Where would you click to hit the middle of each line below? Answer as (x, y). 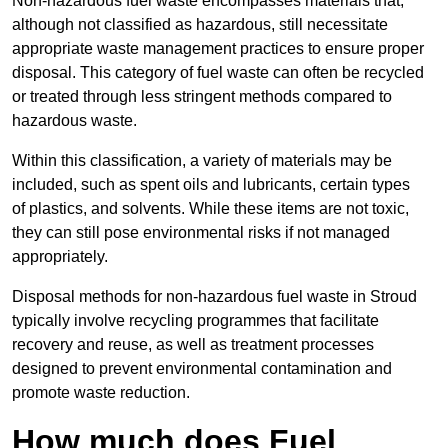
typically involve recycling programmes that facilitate (195, 321)
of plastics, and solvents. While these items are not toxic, (210, 209)
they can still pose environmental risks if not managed (201, 233)
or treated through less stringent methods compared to (202, 97)
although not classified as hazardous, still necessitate (200, 25)
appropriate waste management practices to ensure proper (218, 49)
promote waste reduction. (101, 393)
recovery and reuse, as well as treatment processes (193, 345)
